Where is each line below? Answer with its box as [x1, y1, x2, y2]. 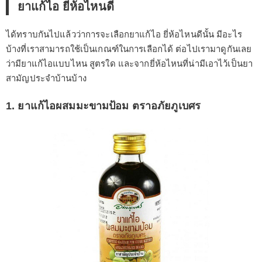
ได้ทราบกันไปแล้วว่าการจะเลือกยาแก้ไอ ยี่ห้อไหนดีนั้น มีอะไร [6, 29, 242, 40]
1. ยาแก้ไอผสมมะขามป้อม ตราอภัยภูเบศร [6, 100, 201, 112]
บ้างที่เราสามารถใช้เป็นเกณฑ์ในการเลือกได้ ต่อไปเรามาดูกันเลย [6, 44, 252, 54]
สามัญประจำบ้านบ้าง [6, 73, 87, 84]
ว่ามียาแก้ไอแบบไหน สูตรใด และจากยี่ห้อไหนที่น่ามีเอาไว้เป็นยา [6, 58, 253, 69]
